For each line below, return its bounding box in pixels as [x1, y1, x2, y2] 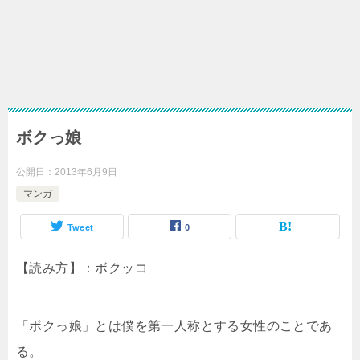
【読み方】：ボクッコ [16, 261, 148, 275]
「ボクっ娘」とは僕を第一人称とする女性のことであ [16, 319, 333, 333]
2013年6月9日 [55, 166, 117, 178]
